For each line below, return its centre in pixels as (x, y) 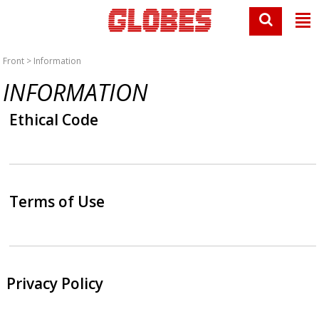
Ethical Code (54, 120)
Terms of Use (57, 202)
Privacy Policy (54, 283)
